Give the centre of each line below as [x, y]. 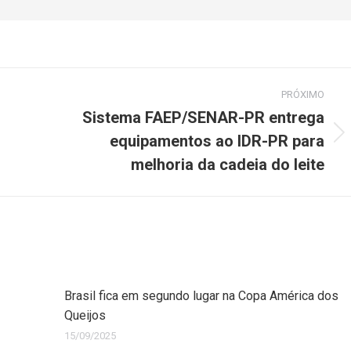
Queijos [85, 316]
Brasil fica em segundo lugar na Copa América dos [201, 296]
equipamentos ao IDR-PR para [217, 141]
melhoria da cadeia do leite [228, 165]
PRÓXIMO [303, 95]
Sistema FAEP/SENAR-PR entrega [203, 118]
